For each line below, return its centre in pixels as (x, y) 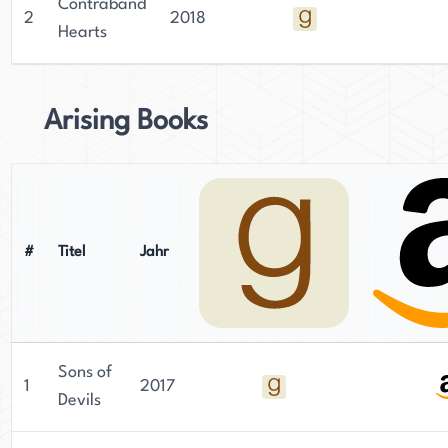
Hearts (82, 32)
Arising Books (126, 122)
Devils (79, 400)
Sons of (85, 372)
